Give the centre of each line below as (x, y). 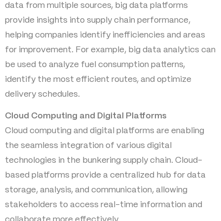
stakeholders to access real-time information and (104, 205)
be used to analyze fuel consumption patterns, (95, 64)
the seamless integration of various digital (88, 146)
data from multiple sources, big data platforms (96, 5)
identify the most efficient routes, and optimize (98, 79)
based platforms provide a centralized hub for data (105, 175)
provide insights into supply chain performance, (98, 20)
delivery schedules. (42, 94)
